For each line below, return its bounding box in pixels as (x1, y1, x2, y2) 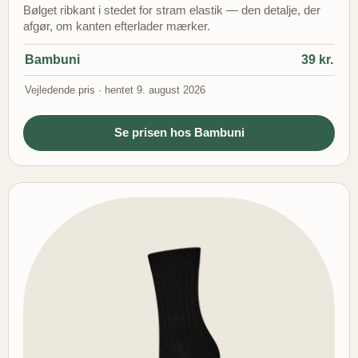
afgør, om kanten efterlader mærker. (23, 20, 210, 34)
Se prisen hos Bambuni (113, 125, 245, 140)
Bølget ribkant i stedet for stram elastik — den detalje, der (23, 4, 320, 18)
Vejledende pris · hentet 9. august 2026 (25, 84, 205, 97)
